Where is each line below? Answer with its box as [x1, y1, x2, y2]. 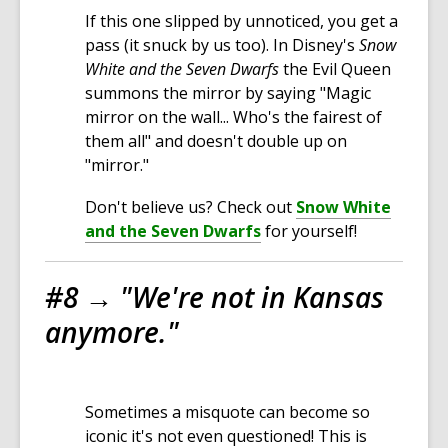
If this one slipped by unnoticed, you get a [85, 10, 398, 33]
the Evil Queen [279, 58, 391, 81]
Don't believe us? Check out [85, 196, 292, 219]
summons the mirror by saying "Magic [85, 82, 371, 105]
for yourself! [265, 220, 357, 243]
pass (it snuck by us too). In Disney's [85, 34, 359, 57]
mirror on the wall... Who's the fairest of [85, 106, 382, 129]
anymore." [45, 313, 179, 352]
